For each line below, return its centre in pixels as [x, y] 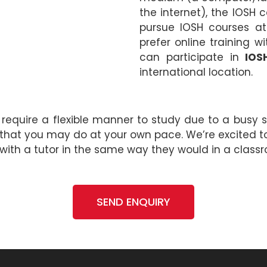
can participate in [193, 57]
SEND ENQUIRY [133, 201]
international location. [196, 72]
